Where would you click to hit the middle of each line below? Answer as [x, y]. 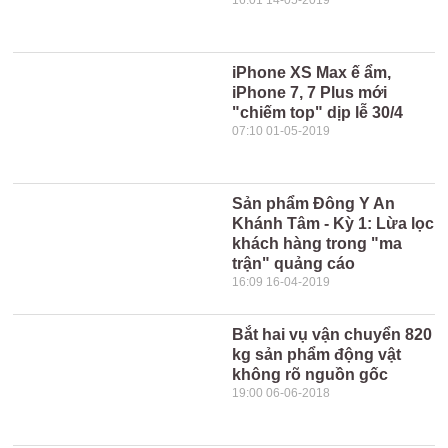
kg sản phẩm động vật [317, 354]
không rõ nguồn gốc [310, 374]
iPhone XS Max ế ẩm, [312, 72]
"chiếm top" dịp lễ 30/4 [318, 112]
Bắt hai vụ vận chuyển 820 [332, 334]
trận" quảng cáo [294, 263]
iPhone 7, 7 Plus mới [310, 92]
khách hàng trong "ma [317, 243]
